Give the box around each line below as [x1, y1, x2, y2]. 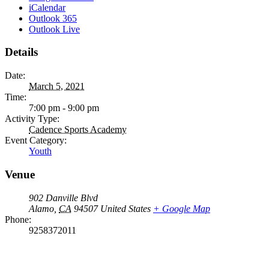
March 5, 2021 [29, 81, 85, 92]
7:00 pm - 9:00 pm [29, 103, 99, 113]
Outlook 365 [29, 13, 77, 23]
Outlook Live [29, 23, 80, 34]
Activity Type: [5, 113, 59, 124]
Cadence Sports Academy [29, 124, 127, 135]
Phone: [5, 214, 31, 225]
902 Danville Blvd [29, 192, 98, 203]
